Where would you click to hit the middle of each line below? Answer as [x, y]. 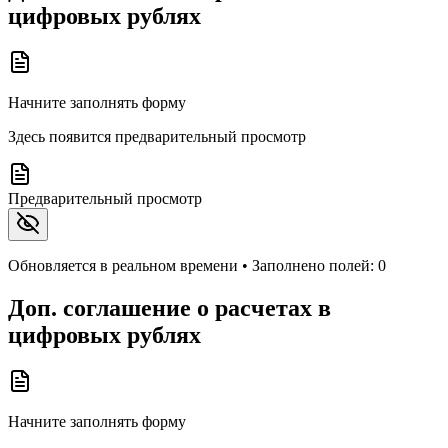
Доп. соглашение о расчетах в [169, 307]
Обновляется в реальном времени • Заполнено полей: [193, 265]
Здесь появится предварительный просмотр [157, 136]
